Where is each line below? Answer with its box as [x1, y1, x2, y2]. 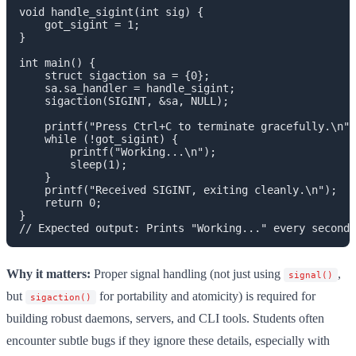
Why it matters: [6, 266, 91, 281]
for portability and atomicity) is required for [96, 288, 315, 303]
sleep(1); [19, 157, 127, 171]
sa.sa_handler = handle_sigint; [19, 81, 235, 95]
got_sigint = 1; [19, 17, 140, 31]
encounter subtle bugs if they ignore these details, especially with [6, 333, 330, 347]
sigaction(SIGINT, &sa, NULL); [19, 94, 229, 107]
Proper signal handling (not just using [91, 266, 284, 281]
